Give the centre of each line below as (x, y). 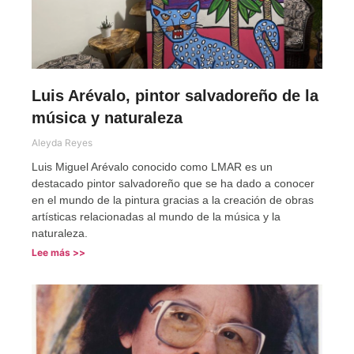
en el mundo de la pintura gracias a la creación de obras (173, 200)
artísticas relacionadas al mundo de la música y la (156, 216)
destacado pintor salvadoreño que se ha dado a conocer (173, 183)
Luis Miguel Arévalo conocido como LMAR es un (152, 166)
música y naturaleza (107, 117)
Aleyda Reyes (62, 142)
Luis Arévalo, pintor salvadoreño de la (175, 95)
